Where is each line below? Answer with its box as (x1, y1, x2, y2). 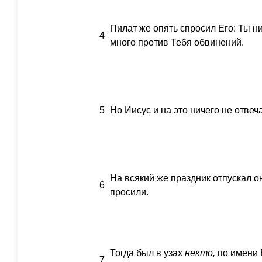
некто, (185, 248, 215, 258)
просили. (110, 187, 149, 197)
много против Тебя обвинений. (110, 37, 244, 47)
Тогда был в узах (110, 248, 185, 258)
